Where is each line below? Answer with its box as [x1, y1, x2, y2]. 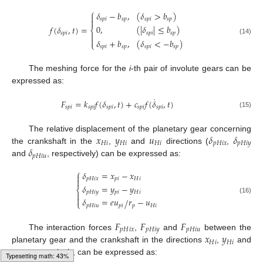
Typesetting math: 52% [6, 251, 69, 260]
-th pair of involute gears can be [130, 63, 252, 73]
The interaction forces [28, 222, 115, 232]
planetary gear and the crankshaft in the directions [12, 235, 205, 245]
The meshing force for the [28, 63, 129, 73]
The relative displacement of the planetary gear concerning [28, 123, 251, 133]
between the [201, 222, 252, 232]
